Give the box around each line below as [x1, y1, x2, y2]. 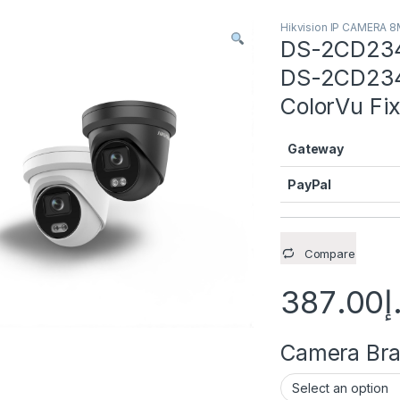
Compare [304, 246, 355, 261]
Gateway [287, 140, 345, 156]
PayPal [287, 176, 332, 192]
